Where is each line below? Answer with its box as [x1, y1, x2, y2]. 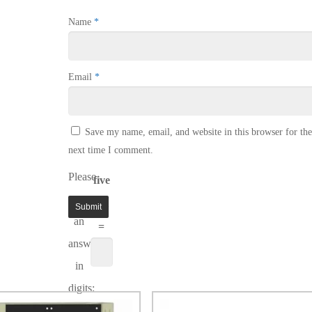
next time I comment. [68, 145, 153, 155]
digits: [68, 282, 95, 293]
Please [68, 171, 96, 182]
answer [68, 237, 100, 249]
